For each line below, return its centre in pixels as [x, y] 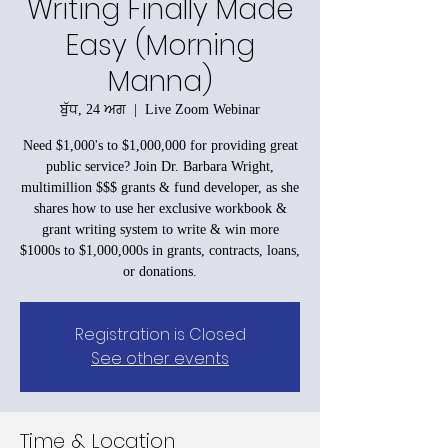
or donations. [160, 271]
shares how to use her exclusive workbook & [160, 208]
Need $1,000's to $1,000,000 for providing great [160, 145]
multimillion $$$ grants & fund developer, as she [160, 187]
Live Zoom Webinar [202, 109]
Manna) [160, 81]
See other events [160, 358]
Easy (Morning [160, 45]
